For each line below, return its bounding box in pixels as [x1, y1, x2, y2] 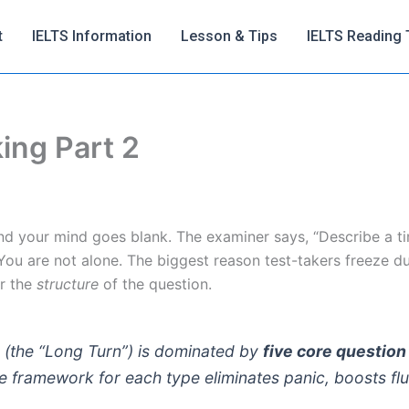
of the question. [99, 275, 212, 293]
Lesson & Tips [181, 27, 278, 45]
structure [37, 275, 99, 293]
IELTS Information [32, 27, 152, 45]
